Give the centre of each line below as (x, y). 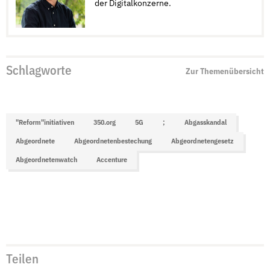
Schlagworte (39, 71)
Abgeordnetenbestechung (113, 141)
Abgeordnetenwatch (46, 160)
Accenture (111, 160)
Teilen (22, 260)
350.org (104, 122)
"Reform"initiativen (45, 122)
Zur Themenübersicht (225, 71)
